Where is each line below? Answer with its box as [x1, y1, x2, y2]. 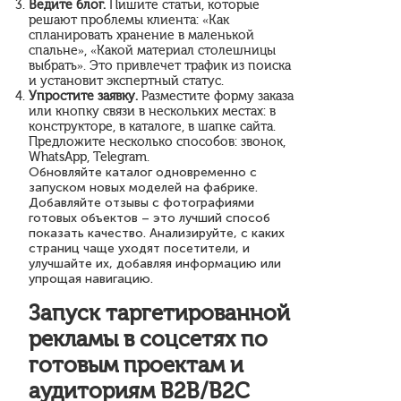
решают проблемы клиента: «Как [29, 13, 229, 28]
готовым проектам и [29, 352, 243, 378]
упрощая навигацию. [29, 271, 153, 286]
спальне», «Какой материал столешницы [29, 43, 276, 58]
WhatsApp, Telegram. [29, 149, 149, 165]
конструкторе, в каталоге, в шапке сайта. [29, 119, 276, 134]
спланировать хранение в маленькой [29, 28, 254, 43]
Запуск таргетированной [29, 300, 290, 326]
